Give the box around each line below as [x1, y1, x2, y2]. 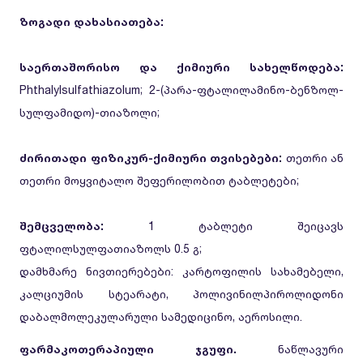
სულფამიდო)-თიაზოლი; [19, 105, 160, 119]
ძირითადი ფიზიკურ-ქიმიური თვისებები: [19, 151, 282, 164]
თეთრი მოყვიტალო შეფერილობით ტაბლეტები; [19, 173, 299, 187]
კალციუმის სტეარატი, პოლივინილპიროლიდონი [19, 287, 344, 301]
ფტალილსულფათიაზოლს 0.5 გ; [19, 241, 202, 255]
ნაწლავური [237, 342, 344, 356]
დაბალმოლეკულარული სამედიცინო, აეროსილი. [19, 310, 302, 323]
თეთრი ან [282, 151, 344, 164]
